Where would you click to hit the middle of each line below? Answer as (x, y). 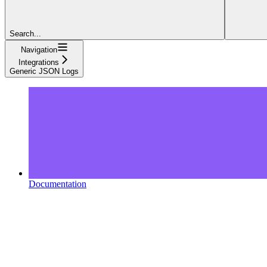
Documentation (58, 184)
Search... (25, 34)
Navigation (39, 50)
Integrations (39, 63)
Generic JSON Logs (44, 72)
